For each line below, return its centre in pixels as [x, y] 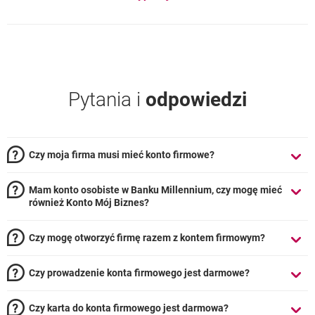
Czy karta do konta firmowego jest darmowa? [129, 308]
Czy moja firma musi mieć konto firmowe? [122, 155]
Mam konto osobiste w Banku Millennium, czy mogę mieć [155, 190]
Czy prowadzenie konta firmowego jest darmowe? [139, 273]
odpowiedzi [196, 99]
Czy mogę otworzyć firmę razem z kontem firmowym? [147, 238]
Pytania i [107, 99]
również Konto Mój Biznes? [89, 202]
